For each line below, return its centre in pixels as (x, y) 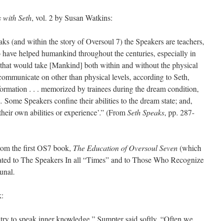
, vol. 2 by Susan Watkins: (72, 18)
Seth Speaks (146, 112)
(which (189, 148)
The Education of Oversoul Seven (125, 148)
